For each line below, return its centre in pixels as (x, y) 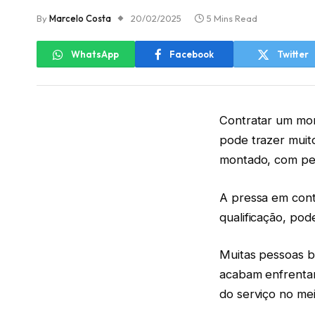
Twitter (292, 54)
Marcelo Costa (80, 19)
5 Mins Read (232, 19)
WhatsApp (95, 54)
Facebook (192, 54)
